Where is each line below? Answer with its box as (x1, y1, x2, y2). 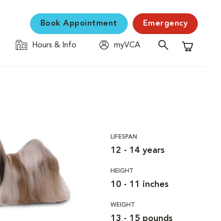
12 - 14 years (110, 146, 165, 155)
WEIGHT (110, 202, 135, 208)
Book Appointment (40, 20, 117, 28)
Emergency (143, 20, 187, 28)
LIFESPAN (110, 134, 137, 140)
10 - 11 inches (110, 180, 169, 189)
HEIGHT (110, 168, 134, 174)
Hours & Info (32, 41, 76, 49)
